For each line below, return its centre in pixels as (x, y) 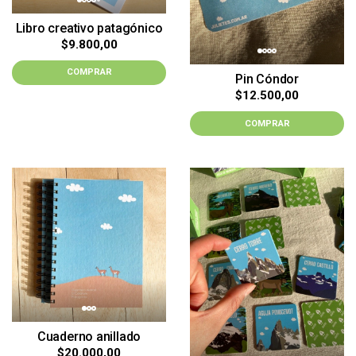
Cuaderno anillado (89, 337)
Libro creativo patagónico (89, 28)
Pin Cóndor (267, 79)
